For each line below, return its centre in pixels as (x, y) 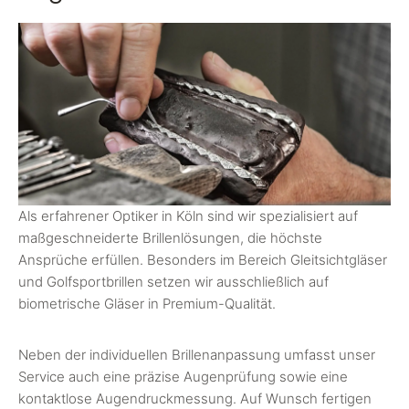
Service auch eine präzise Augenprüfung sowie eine (183, 377)
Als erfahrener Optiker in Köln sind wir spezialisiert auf (188, 216)
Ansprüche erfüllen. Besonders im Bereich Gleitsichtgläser (203, 260)
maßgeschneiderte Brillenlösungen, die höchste (170, 238)
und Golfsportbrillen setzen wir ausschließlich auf (173, 282)
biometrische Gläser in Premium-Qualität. (147, 304)
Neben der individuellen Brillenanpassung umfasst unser (197, 355)
